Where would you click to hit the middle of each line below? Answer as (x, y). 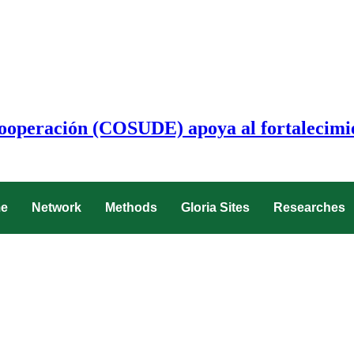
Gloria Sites (215, 207)
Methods (131, 207)
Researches (309, 207)
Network (56, 207)
